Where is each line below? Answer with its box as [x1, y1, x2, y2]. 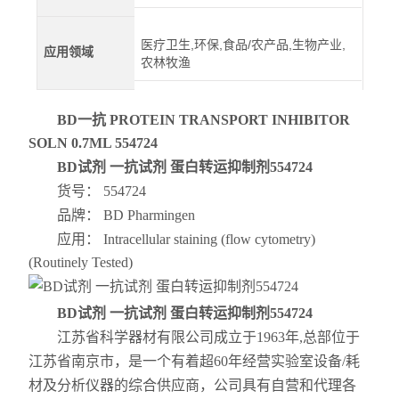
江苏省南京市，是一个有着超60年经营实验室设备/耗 [28, 354, 361, 369]
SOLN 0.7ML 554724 [28, 135, 159, 151]
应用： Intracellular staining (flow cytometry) [28, 232, 316, 247]
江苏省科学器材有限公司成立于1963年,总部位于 [28, 330, 361, 345]
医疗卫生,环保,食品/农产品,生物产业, [141, 37, 346, 52]
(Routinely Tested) [28, 255, 134, 270]
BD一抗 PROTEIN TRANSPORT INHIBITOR [57, 112, 351, 127]
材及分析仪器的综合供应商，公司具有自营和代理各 [28, 378, 357, 393]
